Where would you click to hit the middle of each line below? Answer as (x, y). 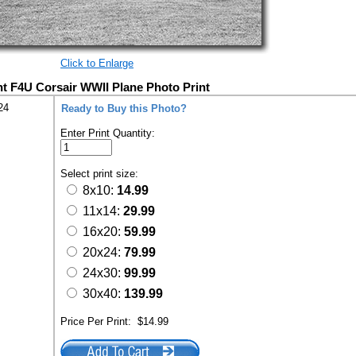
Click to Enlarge (97, 63)
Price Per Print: (99, 321)
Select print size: (101, 174)
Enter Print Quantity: (108, 133)
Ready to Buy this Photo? (124, 108)
